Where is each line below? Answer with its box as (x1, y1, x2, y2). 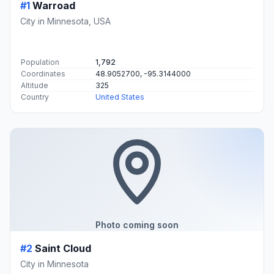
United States (95, 92, 144, 102)
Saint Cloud (35, 242, 91, 254)
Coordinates (21, 68, 65, 78)
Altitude (21, 80, 48, 90)
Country (21, 92, 49, 102)
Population (21, 57, 59, 67)
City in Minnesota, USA (20, 15, 111, 26)
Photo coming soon (95, 219, 179, 230)
